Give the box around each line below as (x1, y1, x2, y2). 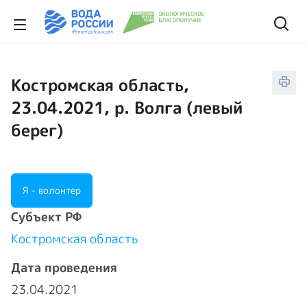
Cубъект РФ (11, 208, 82, 225)
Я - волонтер (23, 184, 81, 197)
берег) (11, 119, 63, 142)
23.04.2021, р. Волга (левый (11, 96, 243, 119)
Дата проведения (11, 259, 117, 276)
